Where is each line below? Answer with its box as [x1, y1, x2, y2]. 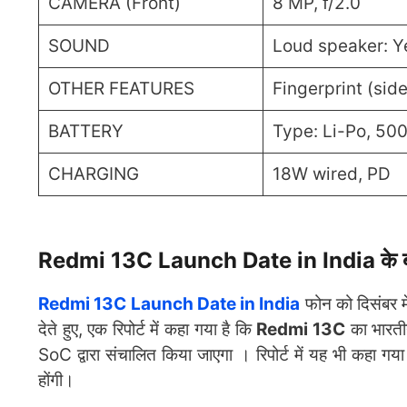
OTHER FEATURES [47, 78, 194, 100]
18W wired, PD [272, 164, 391, 185]
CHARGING [47, 164, 139, 185]
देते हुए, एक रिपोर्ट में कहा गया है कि [38, 319, 257, 341]
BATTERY [47, 121, 124, 143]
